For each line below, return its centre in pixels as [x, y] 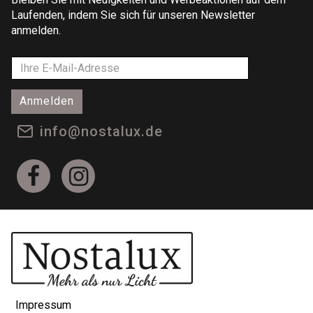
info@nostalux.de [101, 131]
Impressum [43, 305]
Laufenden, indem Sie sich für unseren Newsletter [133, 15]
